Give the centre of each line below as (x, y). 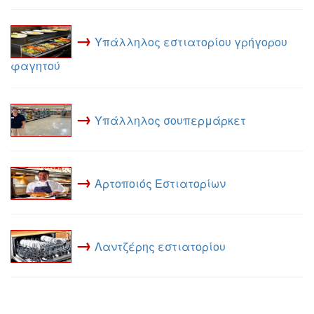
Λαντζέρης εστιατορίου (160, 246)
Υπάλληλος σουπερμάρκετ (170, 120)
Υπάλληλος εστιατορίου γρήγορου (191, 41)
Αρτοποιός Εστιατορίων (160, 183)
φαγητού (35, 66)
